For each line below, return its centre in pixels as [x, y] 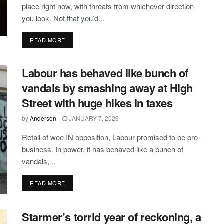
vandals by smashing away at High [107, 88]
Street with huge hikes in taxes [97, 103]
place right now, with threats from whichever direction [108, 6]
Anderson [43, 118]
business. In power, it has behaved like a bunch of [103, 149]
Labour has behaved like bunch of [105, 73]
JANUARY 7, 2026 [93, 118]
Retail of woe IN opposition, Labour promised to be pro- [111, 137]
